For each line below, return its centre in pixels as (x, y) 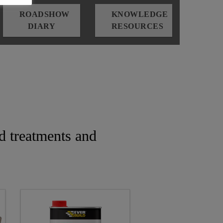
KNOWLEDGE (140, 14)
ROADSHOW (44, 14)
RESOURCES (137, 26)
